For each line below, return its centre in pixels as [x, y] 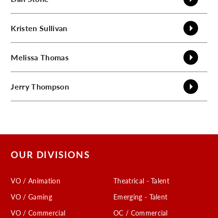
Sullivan [53, 28]
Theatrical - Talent [142, 181]
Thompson [50, 86]
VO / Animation [36, 181]
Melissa [25, 57]
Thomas [54, 57]
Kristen [24, 28]
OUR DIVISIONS [50, 154]
